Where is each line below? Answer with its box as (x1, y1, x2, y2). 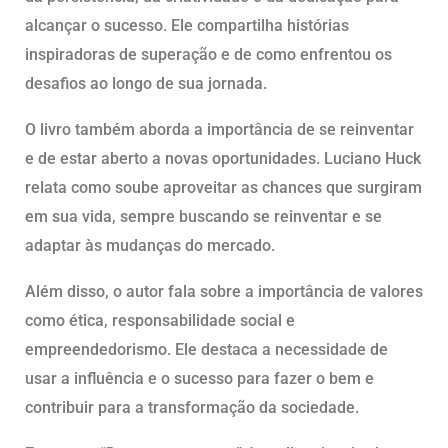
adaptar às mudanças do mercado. (25, 236, 275, 256)
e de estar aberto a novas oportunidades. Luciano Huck (25, 149, 421, 169)
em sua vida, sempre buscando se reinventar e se (25, 207, 382, 227)
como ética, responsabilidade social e (25, 311, 295, 331)
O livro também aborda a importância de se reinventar (25, 120, 414, 140)
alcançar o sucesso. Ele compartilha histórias (25, 16, 349, 36)
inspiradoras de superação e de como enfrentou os (25, 45, 392, 65)
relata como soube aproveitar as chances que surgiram (25, 178, 422, 198)
